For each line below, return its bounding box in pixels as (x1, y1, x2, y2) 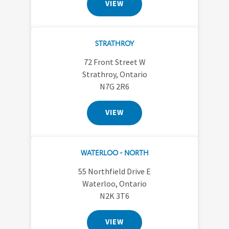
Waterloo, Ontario (82, 178, 147, 189)
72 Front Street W (83, 57, 146, 67)
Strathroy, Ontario (82, 69, 147, 80)
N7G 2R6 (100, 81, 129, 92)
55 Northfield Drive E (78, 166, 151, 177)
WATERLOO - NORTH (80, 148, 149, 157)
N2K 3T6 (100, 191, 129, 201)
